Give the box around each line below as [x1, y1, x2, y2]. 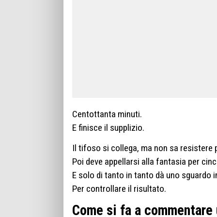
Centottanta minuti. [72, 108, 142, 120]
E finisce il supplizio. [72, 122, 144, 134]
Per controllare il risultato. [72, 183, 166, 194]
